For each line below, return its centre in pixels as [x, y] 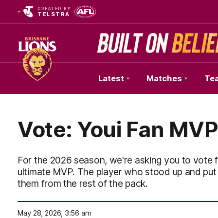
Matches [164, 78]
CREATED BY [54, 9]
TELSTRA [54, 14]
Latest [111, 78]
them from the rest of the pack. [83, 183]
